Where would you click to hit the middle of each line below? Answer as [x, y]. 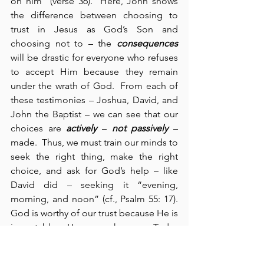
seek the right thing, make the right [94, 157]
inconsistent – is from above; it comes [94, 256]
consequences [147, 44]
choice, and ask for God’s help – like [94, 171]
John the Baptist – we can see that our [94, 114]
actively [82, 128]
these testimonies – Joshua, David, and [94, 100]
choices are [39, 128]
